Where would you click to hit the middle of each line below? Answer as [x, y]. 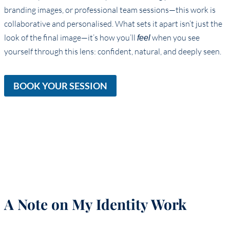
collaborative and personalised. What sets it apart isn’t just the [113, 24]
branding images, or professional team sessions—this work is [110, 10]
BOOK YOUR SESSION [60, 86]
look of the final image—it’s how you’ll [71, 37]
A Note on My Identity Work [95, 204]
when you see [175, 37]
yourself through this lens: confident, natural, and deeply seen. [113, 51]
